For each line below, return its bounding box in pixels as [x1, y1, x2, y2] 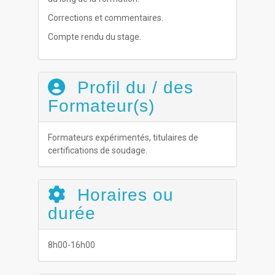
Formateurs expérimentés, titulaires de [48, 133, 199, 142]
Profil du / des [72, 78, 194, 97]
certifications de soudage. [48, 145, 148, 155]
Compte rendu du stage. [48, 32, 142, 42]
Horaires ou [72, 185, 174, 204]
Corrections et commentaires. [48, 13, 164, 23]
